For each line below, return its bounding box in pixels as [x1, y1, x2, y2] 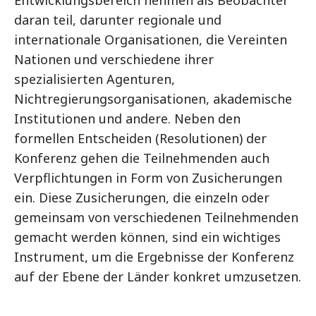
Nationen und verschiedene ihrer [14, 51, 214, 68]
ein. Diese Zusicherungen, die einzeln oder [14, 189, 269, 206]
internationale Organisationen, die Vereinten [14, 31, 287, 48]
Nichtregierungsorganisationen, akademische [14, 90, 292, 107]
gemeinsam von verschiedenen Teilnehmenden [14, 209, 298, 226]
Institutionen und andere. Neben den [14, 110, 241, 127]
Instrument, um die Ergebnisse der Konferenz [14, 248, 294, 265]
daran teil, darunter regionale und [14, 11, 221, 28]
